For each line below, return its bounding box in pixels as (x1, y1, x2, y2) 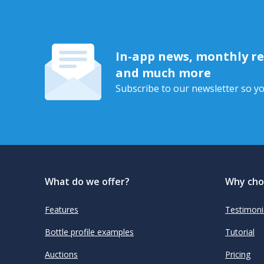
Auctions (45, 249, 78, 260)
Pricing (225, 249, 250, 260)
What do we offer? (45, 175, 130, 188)
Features (45, 204, 78, 215)
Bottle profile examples (45, 226, 134, 237)
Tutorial (225, 226, 255, 237)
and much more (115, 64, 211, 81)
